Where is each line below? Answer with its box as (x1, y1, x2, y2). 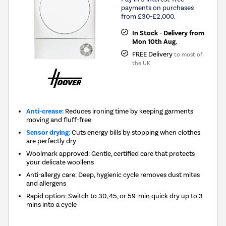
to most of (174, 50, 202, 58)
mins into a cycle (26, 200, 77, 208)
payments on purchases (121, 3, 194, 12)
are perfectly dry (26, 136, 77, 145)
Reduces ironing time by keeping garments (64, 106, 194, 115)
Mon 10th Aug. (132, 37, 177, 46)
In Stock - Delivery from (132, 28, 204, 37)
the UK (132, 59, 150, 67)
